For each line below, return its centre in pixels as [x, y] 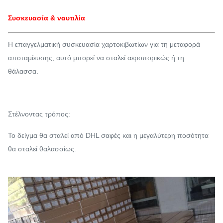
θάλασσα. [23, 71]
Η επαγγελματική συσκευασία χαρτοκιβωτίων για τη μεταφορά [104, 45]
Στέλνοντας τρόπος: [39, 114]
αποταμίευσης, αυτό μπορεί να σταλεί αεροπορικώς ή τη [96, 58]
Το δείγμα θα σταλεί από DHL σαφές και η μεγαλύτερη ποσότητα [108, 136]
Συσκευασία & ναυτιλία [47, 18]
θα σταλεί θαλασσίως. [42, 149]
